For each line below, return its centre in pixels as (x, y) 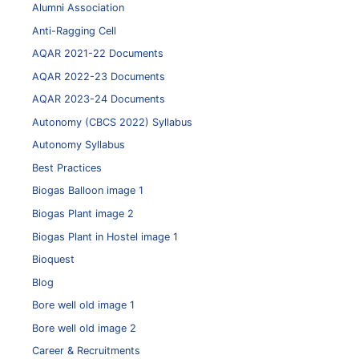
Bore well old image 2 (84, 328)
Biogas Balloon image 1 (88, 191)
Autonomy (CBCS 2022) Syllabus (112, 122)
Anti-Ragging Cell (74, 30)
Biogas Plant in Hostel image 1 (105, 236)
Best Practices (67, 167)
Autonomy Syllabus (79, 145)
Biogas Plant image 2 (83, 214)
